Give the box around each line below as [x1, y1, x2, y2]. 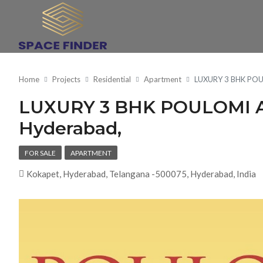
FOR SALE [25, 149, 56, 157]
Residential [93, 74, 131, 84]
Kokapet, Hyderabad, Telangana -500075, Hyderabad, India [26, 168, 256, 179]
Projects [52, 74, 80, 84]
